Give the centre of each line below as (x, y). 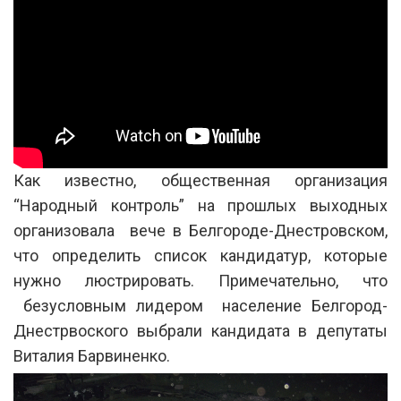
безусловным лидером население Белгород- (200, 305)
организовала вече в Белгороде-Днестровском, (200, 230)
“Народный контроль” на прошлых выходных (200, 205)
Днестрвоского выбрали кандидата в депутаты (200, 330)
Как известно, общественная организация (200, 180)
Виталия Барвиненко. (92, 355)
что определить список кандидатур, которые (200, 255)
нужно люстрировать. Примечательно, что (200, 280)
